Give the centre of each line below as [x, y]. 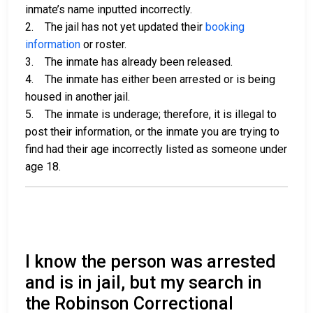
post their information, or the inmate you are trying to [152, 132]
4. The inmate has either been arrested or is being [150, 80]
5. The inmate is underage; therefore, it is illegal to [151, 115]
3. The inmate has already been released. [129, 62]
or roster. [103, 45]
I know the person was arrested [151, 262]
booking [225, 27]
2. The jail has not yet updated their [115, 27]
